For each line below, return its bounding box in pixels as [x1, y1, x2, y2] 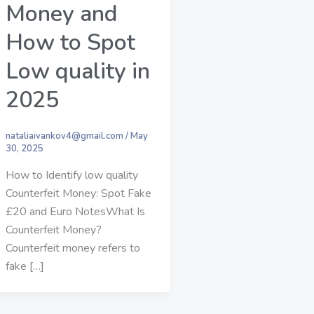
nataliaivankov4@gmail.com [6, 130, 123, 143]
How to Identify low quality [6, 167, 138, 183]
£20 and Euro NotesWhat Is [6, 203, 145, 219]
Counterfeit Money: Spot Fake [6, 185, 151, 201]
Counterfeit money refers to [6, 240, 140, 256]
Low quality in [6, 55, 150, 86]
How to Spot [6, 27, 135, 57]
